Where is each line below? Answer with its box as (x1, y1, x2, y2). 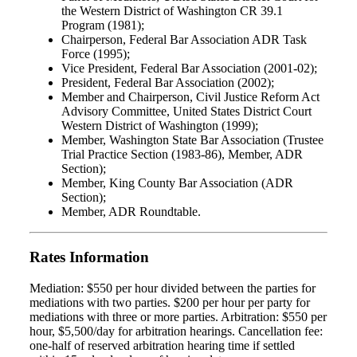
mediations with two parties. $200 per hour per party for (29, 295, 310, 309)
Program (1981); (61, 18, 144, 33)
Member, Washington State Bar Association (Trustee (61, 133, 324, 147)
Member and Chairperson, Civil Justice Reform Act (61, 90, 320, 104)
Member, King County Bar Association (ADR (61, 176, 293, 190)
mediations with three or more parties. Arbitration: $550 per (29, 309, 327, 324)
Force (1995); (61, 47, 130, 61)
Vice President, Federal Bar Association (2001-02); (61, 61, 317, 76)
